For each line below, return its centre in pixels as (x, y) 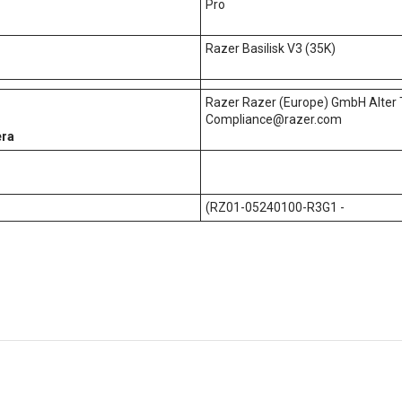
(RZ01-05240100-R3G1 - (275, 207)
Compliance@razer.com (274, 119)
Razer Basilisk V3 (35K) (271, 48)
